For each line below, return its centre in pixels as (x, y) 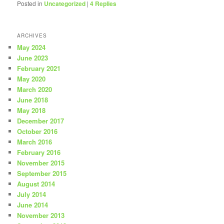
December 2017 (41, 121)
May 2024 (31, 47)
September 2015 (42, 173)
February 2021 (39, 68)
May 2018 (31, 110)
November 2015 (41, 163)
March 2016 (35, 142)
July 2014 (32, 194)
